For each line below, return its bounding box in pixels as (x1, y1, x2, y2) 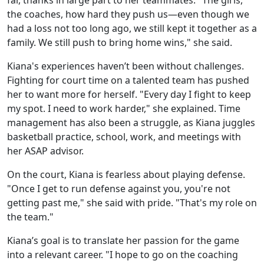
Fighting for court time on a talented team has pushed (7, 73, 249, 87)
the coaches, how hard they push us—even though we (7, 7, 249, 21)
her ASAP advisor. (7, 144, 84, 157)
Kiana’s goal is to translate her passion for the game (7, 233, 239, 247)
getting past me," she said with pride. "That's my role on (7, 196, 257, 209)
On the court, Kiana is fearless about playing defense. (7, 167, 245, 181)
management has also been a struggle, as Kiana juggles (7, 115, 255, 129)
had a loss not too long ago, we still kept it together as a (7, 21, 257, 35)
